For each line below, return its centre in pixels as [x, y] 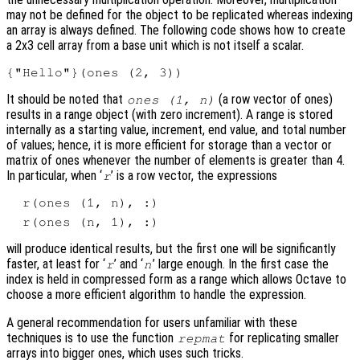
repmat [201, 339]
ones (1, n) [171, 100]
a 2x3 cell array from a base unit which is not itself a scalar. [155, 46]
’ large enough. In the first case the [240, 264]
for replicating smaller [283, 338]
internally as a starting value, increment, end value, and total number [176, 130]
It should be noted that [66, 100]
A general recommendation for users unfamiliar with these [152, 323]
